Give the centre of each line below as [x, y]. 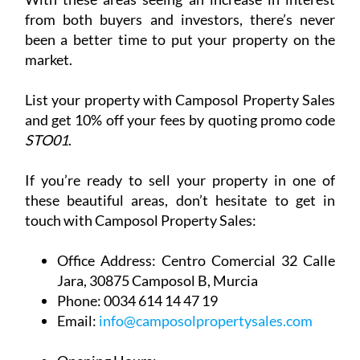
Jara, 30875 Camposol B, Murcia [157, 170]
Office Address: [106, 150]
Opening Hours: [106, 250]
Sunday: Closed [121, 290]
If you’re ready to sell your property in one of [180, 70]
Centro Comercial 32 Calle [245, 150]
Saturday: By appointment [155, 331]
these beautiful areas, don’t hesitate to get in [180, 90]
